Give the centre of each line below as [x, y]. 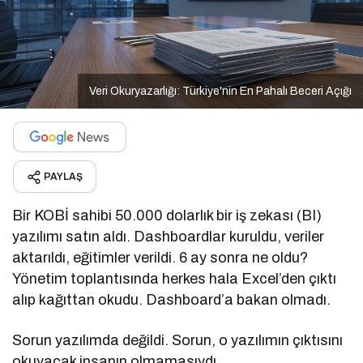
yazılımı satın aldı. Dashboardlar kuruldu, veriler [169, 236]
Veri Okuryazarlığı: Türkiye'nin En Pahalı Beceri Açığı [220, 91]
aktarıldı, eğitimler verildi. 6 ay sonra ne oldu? [160, 257]
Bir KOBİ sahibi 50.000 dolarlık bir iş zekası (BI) [167, 215]
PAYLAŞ [63, 176]
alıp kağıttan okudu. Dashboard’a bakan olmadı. [172, 299]
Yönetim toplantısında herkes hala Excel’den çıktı [175, 278]
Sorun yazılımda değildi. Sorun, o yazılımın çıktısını [178, 340]
